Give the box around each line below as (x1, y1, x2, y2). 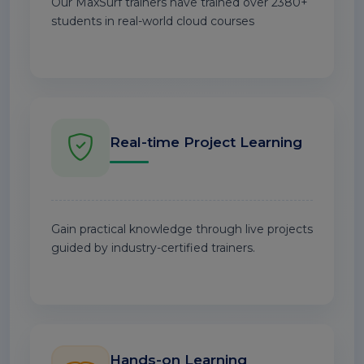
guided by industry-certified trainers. (51, 240, 255, 255)
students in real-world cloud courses (51, 14, 254, 28)
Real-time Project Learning (110, 133, 302, 150)
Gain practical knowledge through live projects (51, 222, 313, 236)
